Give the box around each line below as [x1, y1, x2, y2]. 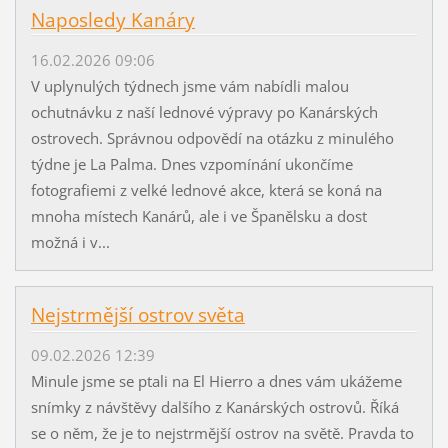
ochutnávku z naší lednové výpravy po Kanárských [30, 101, 378, 122]
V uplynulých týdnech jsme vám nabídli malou [30, 75, 349, 96]
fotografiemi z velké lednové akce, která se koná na [30, 179, 382, 200]
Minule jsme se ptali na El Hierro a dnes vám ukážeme [30, 371, 402, 392]
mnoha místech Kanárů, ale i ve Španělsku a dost [30, 205, 367, 226]
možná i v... [30, 231, 110, 252]
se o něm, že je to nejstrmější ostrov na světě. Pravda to [30, 423, 414, 444]
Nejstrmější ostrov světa [30, 301, 245, 328]
